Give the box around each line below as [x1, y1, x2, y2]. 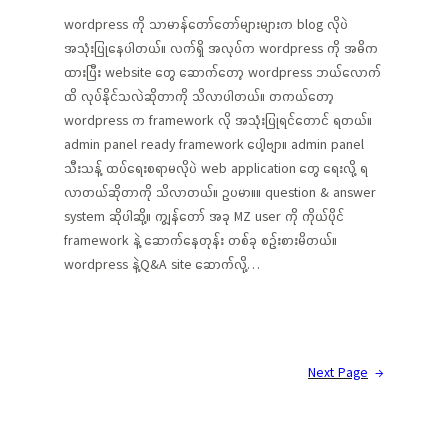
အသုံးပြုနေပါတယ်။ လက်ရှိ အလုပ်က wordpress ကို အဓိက [64, 39, 378, 57]
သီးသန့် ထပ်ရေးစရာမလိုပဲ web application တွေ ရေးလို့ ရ [64, 159, 368, 177]
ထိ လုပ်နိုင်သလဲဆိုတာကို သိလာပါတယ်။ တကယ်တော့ [64, 87, 334, 105]
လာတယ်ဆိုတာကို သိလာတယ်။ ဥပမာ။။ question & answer [64, 183, 376, 201]
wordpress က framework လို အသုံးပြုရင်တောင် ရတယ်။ [64, 111, 372, 129]
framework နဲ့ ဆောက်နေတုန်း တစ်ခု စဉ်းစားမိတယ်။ [64, 231, 337, 249]
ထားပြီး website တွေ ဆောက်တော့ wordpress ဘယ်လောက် [64, 63, 381, 81]
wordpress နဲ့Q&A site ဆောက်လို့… [64, 255, 260, 273]
